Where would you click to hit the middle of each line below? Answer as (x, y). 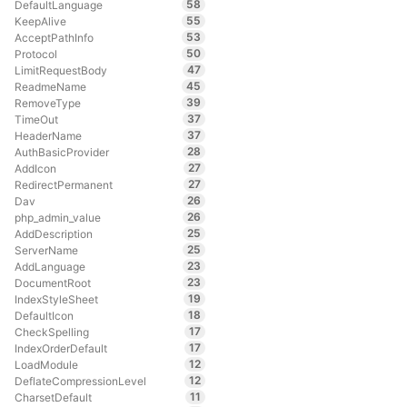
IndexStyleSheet (56, 299)
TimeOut (36, 119)
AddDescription (53, 233)
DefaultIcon (44, 315)
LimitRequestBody (60, 70)
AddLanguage (50, 266)
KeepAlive (40, 21)
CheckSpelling (51, 332)
